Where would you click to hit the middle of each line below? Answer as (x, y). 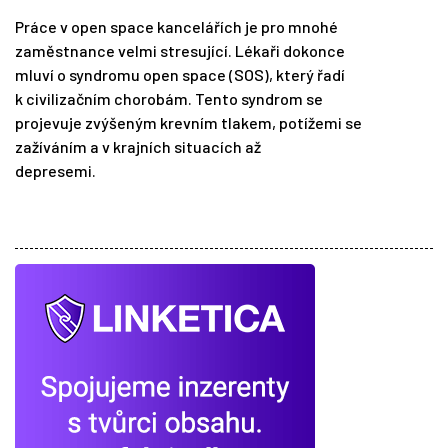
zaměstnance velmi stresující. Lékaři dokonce (180, 51)
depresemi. (55, 171)
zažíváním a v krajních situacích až (138, 147)
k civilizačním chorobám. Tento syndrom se (169, 99)
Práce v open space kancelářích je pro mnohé (176, 27)
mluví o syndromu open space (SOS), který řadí (180, 75)
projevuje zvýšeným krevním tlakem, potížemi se (188, 123)
